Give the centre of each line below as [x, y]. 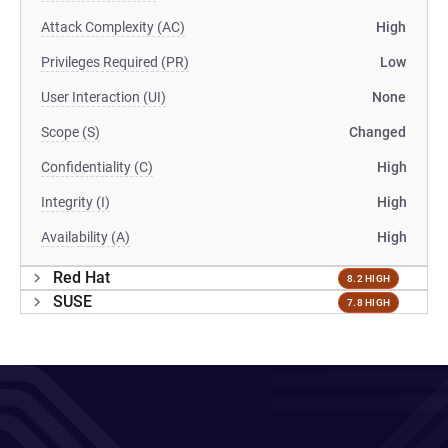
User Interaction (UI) [103, 97]
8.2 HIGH [368, 278]
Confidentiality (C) [97, 167]
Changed [377, 132]
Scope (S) [70, 132]
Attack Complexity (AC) [113, 27]
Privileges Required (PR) [115, 62]
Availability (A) [85, 237]
